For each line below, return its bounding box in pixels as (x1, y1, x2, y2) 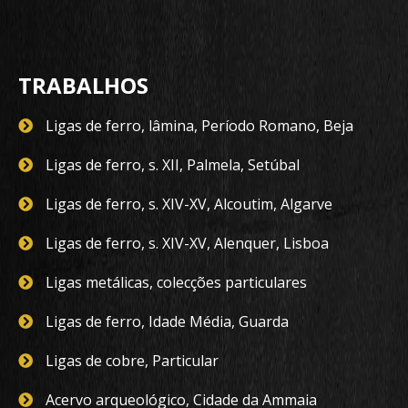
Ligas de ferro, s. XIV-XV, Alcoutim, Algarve (46, 194, 332, 215)
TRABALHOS (18, 70, 148, 101)
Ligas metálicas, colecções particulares (46, 272, 307, 293)
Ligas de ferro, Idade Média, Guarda (46, 311, 289, 332)
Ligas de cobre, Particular (46, 351, 219, 372)
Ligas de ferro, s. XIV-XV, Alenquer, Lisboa (46, 233, 329, 254)
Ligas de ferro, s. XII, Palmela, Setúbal (46, 155, 300, 176)
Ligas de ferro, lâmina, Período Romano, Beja (46, 116, 353, 137)
